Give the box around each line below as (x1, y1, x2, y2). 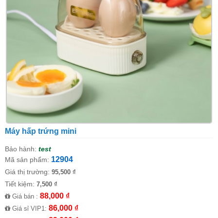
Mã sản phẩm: (5, 155, 49, 163)
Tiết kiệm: (5, 180, 36, 188)
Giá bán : (10, 192, 40, 200)
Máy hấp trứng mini (5, 127, 76, 135)
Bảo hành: (5, 145, 36, 153)
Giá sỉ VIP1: (10, 204, 49, 212)
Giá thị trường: (5, 167, 52, 176)
